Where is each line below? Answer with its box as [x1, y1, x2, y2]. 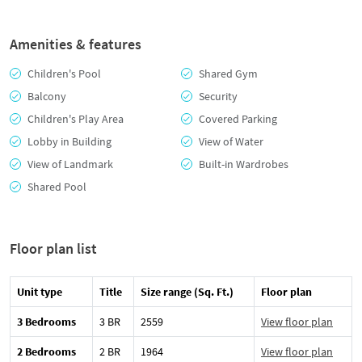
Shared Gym [199, 65, 258, 81]
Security [199, 88, 238, 103]
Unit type [17, 284, 62, 299]
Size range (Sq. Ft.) [141, 284, 234, 299]
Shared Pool [27, 179, 86, 194]
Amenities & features [10, 34, 141, 53]
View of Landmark [27, 156, 113, 171]
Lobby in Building [27, 133, 112, 149]
